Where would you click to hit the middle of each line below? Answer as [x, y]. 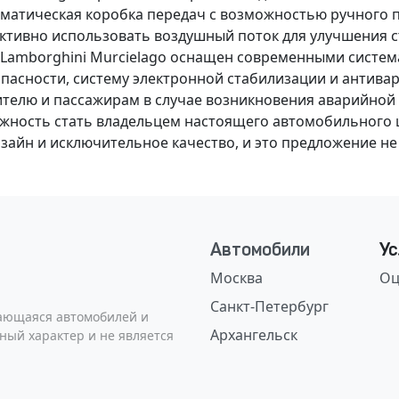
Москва [236, 278]
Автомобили [260, 249]
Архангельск [254, 335]
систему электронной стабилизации [199, 78]
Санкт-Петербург [269, 306]
